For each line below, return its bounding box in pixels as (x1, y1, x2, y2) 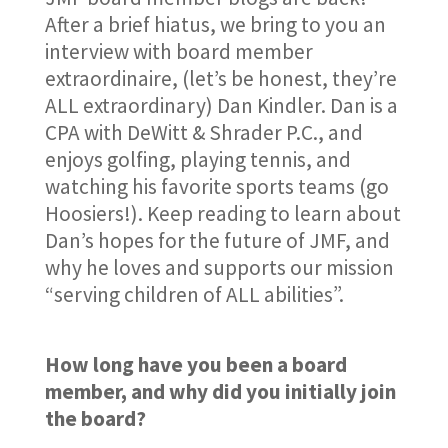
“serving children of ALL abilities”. (44, 281, 344, 308)
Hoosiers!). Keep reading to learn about (44, 200, 401, 227)
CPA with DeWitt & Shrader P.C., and (44, 119, 363, 146)
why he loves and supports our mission (44, 254, 394, 281)
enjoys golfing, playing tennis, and (44, 146, 351, 173)
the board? (44, 404, 146, 432)
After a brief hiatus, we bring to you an (44, 11, 386, 38)
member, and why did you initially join (44, 377, 396, 405)
